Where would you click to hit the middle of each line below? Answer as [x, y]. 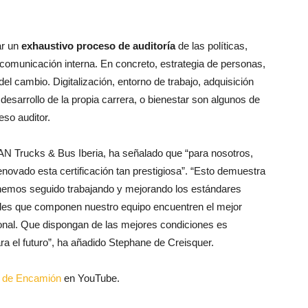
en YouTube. [90, 278]
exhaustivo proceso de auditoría [98, 45]
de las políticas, [211, 45]
